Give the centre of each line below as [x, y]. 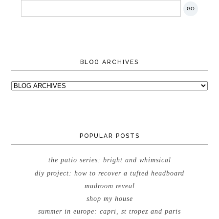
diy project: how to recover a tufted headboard [109, 173]
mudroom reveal [109, 186]
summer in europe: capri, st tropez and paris [109, 212]
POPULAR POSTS [109, 136]
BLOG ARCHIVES [109, 62]
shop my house [109, 199]
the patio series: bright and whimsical [109, 160]
